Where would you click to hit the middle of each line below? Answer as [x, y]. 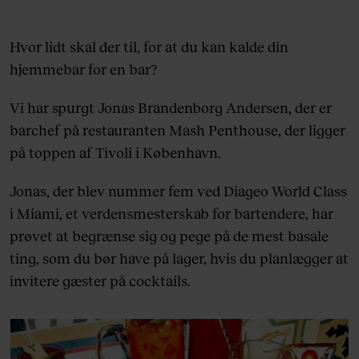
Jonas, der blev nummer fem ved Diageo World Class [178, 190]
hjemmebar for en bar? [83, 69]
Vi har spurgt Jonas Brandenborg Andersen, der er [171, 107]
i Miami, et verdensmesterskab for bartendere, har [171, 213]
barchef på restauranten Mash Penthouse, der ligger [177, 129]
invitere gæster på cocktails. [100, 280]
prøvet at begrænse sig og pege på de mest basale [169, 235]
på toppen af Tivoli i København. [115, 152]
